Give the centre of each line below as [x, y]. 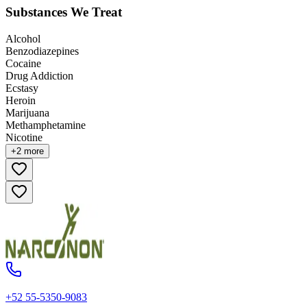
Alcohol [23, 38]
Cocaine [23, 63]
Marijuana [27, 112]
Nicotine [24, 137]
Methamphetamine [46, 125]
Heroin [21, 100]
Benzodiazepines [42, 51]
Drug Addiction [39, 75]
